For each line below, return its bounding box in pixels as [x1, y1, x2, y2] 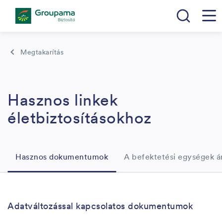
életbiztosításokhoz [7, 108, 152, 128]
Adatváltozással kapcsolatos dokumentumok [7, 200, 193, 212]
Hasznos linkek [7, 90, 118, 110]
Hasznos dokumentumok [15, 151, 108, 162]
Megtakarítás [20, 48, 63, 56]
